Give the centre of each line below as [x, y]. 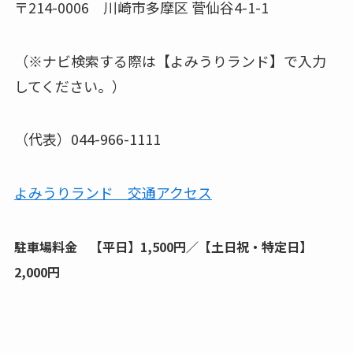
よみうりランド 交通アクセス [113, 193]
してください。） [70, 85]
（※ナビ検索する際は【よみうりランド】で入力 [170, 60]
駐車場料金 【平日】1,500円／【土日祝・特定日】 [163, 247]
